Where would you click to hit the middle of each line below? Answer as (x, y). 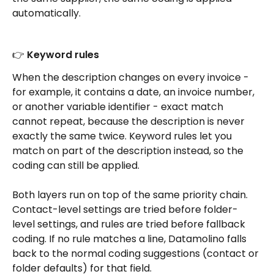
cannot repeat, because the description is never (130, 121)
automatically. (46, 13)
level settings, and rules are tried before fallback (130, 224)
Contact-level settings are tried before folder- (125, 210)
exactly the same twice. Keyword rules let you (123, 136)
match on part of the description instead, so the (129, 150)
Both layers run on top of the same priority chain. (131, 195)
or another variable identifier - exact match (119, 106)
